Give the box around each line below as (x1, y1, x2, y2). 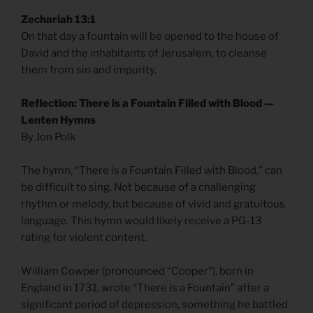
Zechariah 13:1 (21, 13, 96, 26)
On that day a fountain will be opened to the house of (21, 29, 279, 43)
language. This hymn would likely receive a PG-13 (21, 214, 262, 227)
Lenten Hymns (21, 113, 96, 126)
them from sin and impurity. (21, 63, 156, 76)
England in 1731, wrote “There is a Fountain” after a (21, 281, 269, 294)
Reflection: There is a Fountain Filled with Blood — (21, 96, 274, 110)
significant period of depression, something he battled (21, 298, 288, 311)
